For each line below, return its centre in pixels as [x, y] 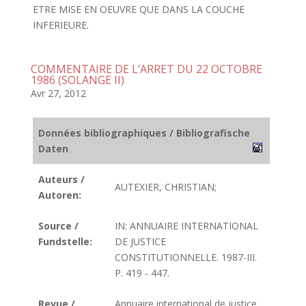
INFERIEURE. [60, 25]
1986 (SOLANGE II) [77, 80]
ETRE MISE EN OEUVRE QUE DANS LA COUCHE [138, 9]
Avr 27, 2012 [58, 93]
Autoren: [60, 195]
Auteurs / [61, 179]
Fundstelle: [65, 241]
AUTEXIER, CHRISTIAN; [166, 187]
